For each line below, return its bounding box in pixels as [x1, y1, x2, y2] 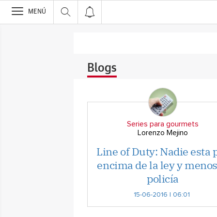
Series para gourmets [127, 120, 199, 128]
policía [147, 171, 179, 186]
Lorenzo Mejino [138, 129, 188, 137]
